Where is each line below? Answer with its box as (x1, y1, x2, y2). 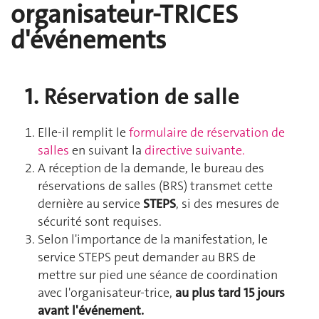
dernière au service (38, 194, 143, 212)
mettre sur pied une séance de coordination (38, 266, 278, 283)
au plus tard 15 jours (175, 283, 285, 301)
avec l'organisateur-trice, (38, 283, 175, 301)
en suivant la (69, 141, 145, 159)
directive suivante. (145, 141, 245, 159)
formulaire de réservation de (129, 123, 285, 141)
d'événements (11, 23, 166, 57)
